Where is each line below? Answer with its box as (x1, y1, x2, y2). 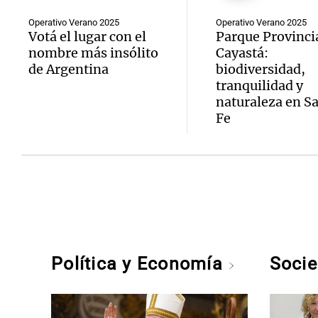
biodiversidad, (215, 61, 305, 77)
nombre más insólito (28, 45, 158, 61)
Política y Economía (51, 253, 229, 274)
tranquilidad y (215, 77, 303, 94)
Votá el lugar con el (28, 28, 146, 45)
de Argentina (28, 61, 109, 77)
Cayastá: (215, 45, 268, 61)
